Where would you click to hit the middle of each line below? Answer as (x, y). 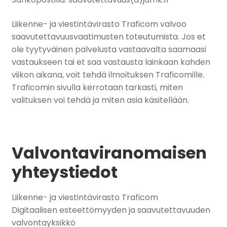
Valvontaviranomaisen (109, 153)
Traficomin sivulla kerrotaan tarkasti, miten (97, 88)
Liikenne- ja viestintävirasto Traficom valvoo (99, 24)
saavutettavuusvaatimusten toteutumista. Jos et (108, 37)
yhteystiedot (64, 172)
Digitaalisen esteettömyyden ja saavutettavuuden (111, 210)
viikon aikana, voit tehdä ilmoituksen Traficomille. (108, 75)
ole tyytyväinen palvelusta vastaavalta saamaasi (109, 50)
